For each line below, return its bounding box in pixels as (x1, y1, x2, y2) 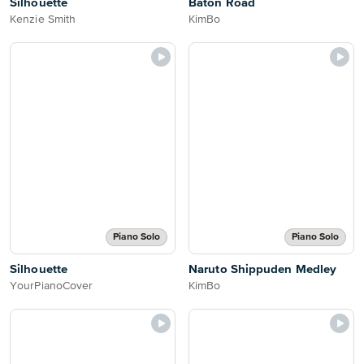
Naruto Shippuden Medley (188, 263, 337, 275)
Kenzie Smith (10, 14, 76, 25)
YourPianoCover (10, 280, 93, 292)
